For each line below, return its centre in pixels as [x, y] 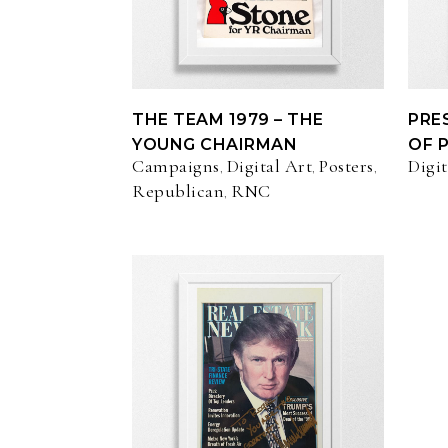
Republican [178, 191]
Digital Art [269, 166]
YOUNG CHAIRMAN [214, 145]
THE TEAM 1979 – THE [228, 120]
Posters [346, 166]
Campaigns [176, 166]
